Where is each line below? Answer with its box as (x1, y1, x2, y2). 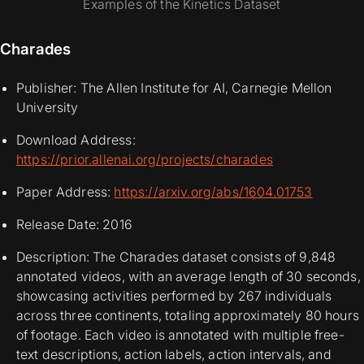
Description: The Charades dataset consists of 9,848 (16, 249, 336, 266)
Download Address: (16, 132, 136, 149)
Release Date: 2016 (16, 216, 132, 233)
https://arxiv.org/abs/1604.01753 (114, 184, 313, 201)
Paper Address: (16, 184, 115, 201)
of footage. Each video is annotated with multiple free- (16, 327, 344, 344)
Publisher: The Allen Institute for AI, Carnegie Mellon (16, 80, 332, 97)
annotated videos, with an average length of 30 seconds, (16, 268, 361, 285)
